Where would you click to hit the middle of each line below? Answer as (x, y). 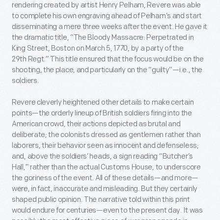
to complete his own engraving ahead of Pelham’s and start (107, 16)
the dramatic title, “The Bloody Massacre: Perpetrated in (103, 37)
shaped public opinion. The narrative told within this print (101, 199)
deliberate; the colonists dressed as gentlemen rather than (106, 135)
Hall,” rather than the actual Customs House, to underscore (106, 167)
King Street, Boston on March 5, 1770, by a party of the (98, 48)
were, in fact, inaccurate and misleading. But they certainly (105, 189)
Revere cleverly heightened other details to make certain (103, 102)
